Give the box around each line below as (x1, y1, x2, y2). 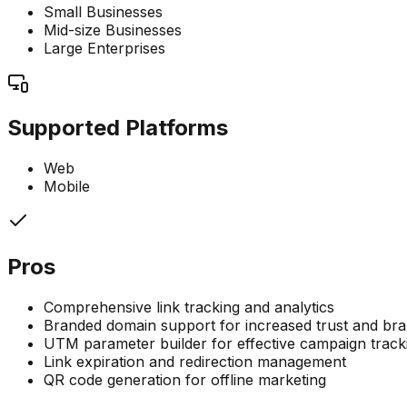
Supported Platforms (7, 114, 228, 142)
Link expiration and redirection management (44, 352, 346, 372)
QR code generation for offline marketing (44, 371, 326, 390)
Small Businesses (44, 2, 163, 21)
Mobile (44, 177, 90, 196)
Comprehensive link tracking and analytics (44, 298, 334, 317)
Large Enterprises (44, 38, 165, 57)
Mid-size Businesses (44, 20, 182, 39)
